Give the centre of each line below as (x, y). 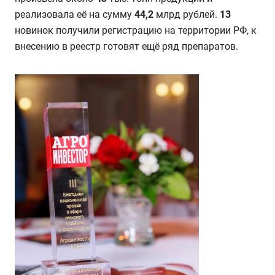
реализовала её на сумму (75, 14)
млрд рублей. (187, 14)
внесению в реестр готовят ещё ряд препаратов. (126, 46)
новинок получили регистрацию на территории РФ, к (136, 30)
